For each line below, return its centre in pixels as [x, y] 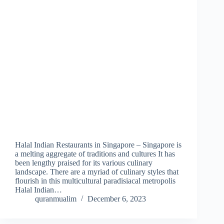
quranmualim [56, 199]
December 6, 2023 [117, 199]
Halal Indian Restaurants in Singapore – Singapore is [98, 145]
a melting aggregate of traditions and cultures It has [95, 154]
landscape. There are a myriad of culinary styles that [97, 172]
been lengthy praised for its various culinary [84, 163]
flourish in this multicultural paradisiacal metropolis [95, 181]
